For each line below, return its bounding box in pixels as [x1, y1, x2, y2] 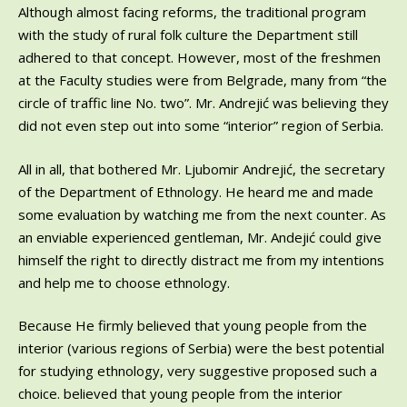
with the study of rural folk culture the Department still [18, 25, 358, 44]
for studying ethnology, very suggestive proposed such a [18, 362, 377, 380]
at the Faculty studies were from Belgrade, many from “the [18, 71, 387, 89]
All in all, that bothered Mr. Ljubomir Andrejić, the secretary [18, 159, 385, 178]
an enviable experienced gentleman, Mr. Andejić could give [18, 227, 382, 246]
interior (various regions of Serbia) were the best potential [18, 339, 384, 357]
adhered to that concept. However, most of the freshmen [18, 48, 381, 66]
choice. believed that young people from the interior [18, 384, 342, 402]
